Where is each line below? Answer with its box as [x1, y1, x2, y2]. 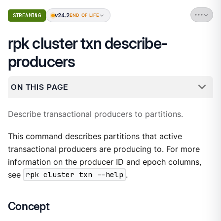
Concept [7, 199, 50, 213]
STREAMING [12, 12, 41, 19]
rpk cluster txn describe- [7, 34, 168, 53]
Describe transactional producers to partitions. [7, 109, 183, 119]
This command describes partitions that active [7, 131, 182, 141]
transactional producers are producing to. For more [7, 144, 200, 154]
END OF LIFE [70, 13, 99, 18]
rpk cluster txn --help [25, 170, 123, 180]
